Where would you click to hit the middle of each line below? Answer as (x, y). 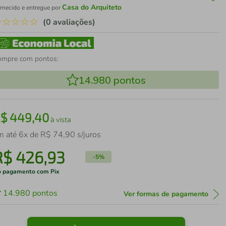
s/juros (88, 135)
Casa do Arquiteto (92, 7)
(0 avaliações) (69, 22)
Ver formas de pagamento (166, 194)
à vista (60, 119)
